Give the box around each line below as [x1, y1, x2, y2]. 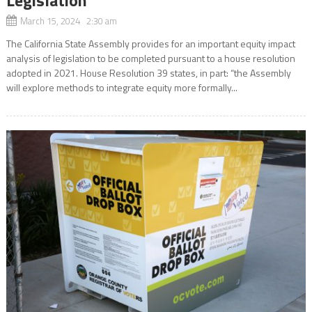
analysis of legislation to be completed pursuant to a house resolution [6, 50, 295, 65]
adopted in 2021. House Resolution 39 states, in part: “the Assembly [6, 65, 291, 80]
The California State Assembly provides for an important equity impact [6, 36, 295, 51]
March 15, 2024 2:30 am [19, 13, 117, 28]
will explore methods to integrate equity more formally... [6, 79, 237, 95]
